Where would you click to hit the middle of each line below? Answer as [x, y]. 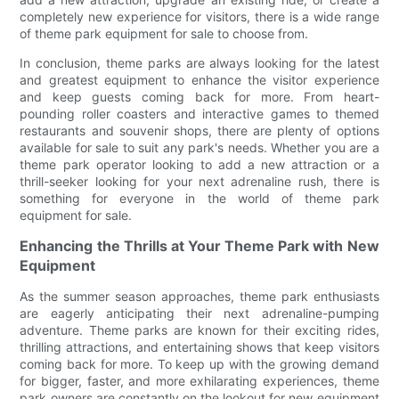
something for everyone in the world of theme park [199, 198]
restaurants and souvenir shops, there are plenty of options [199, 130]
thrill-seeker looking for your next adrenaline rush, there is [199, 181]
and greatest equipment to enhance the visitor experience [199, 79]
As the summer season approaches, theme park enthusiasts [199, 296]
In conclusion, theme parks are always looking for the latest [199, 62]
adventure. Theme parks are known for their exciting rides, [199, 330]
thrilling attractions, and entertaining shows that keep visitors [199, 346]
